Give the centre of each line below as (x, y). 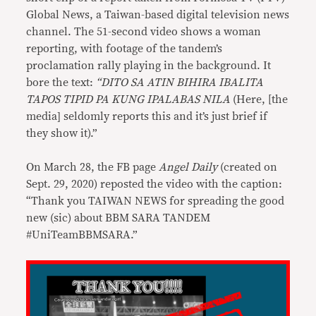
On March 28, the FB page (93, 167)
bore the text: (61, 83)
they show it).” (62, 133)
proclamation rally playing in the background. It (149, 66)
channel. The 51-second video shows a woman (144, 32)
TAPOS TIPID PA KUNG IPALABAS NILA (128, 99)
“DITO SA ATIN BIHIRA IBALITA (180, 83)
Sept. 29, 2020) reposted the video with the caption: (154, 184)
